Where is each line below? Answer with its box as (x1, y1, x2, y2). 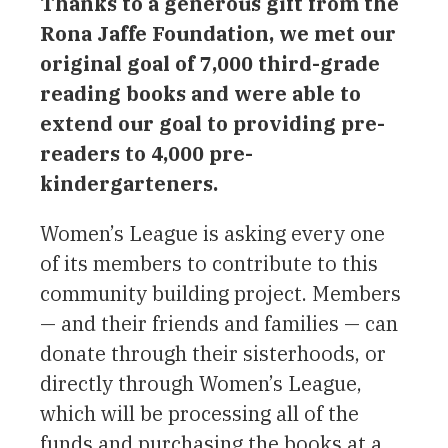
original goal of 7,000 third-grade (40, 49, 380, 77)
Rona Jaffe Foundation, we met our (40, 19, 396, 47)
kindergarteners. (40, 169, 218, 197)
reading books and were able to (40, 79, 361, 107)
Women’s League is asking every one (40, 219, 385, 247)
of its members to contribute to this (40, 249, 378, 277)
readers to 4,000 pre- (40, 139, 253, 167)
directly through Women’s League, (40, 369, 362, 397)
